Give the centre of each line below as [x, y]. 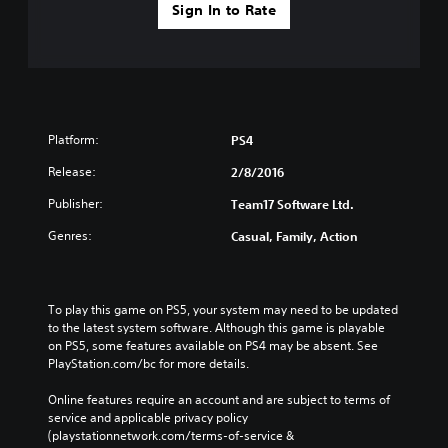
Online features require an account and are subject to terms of [219, 399]
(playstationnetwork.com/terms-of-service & [171, 435]
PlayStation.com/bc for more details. [148, 363]
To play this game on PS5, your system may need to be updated [223, 309]
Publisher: [75, 203]
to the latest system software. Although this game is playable [216, 327]
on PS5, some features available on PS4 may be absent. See [213, 345]
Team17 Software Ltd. [292, 203]
